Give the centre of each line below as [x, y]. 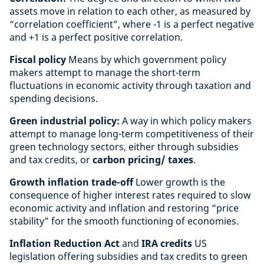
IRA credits [167, 243]
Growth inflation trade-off [71, 182]
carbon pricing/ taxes [143, 160]
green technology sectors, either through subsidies [124, 147]
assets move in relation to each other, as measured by [130, 11]
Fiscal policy [38, 60]
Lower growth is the [179, 182]
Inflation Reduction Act [65, 243]
